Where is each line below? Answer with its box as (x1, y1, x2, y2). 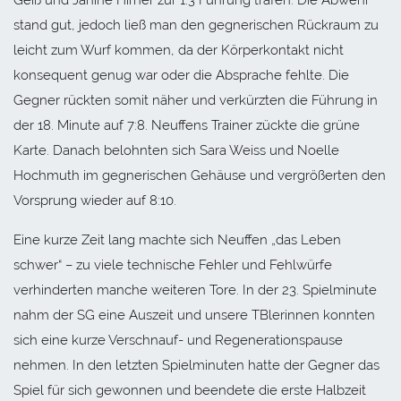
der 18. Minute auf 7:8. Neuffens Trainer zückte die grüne (13, 116, 360, 133)
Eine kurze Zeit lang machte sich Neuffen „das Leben (13, 231, 341, 248)
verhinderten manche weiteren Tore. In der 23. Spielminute (13, 281, 377, 298)
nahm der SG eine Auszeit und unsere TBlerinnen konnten (13, 306, 375, 323)
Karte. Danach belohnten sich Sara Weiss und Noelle (13, 141, 339, 158)
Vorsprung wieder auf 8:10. (13, 192, 176, 209)
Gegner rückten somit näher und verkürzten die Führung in (13, 91, 378, 108)
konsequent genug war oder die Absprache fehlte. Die (13, 66, 349, 83)
